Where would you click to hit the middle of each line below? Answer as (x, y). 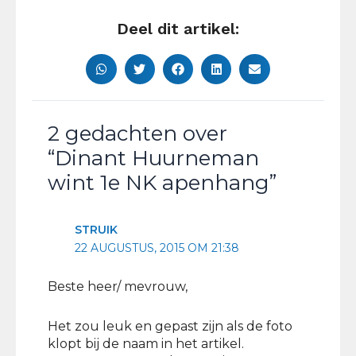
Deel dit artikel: (178, 28)
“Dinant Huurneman (153, 159)
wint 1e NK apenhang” (162, 183)
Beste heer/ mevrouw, (118, 286)
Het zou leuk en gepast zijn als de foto (170, 326)
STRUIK (97, 230)
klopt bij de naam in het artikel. (146, 343)
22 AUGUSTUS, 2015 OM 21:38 (157, 248)
